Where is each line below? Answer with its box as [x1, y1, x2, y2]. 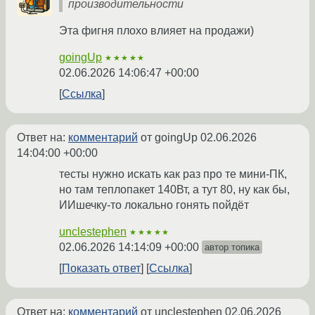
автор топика [205, 242, 259, 253]
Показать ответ [62, 262, 141, 275]
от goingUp [138, 131, 200, 144]
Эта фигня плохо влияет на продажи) [59, 25, 254, 37]
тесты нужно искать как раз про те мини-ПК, [59, 168, 287, 181]
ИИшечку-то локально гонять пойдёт [59, 199, 249, 212]
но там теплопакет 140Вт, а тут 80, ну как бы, [59, 184, 290, 196]
